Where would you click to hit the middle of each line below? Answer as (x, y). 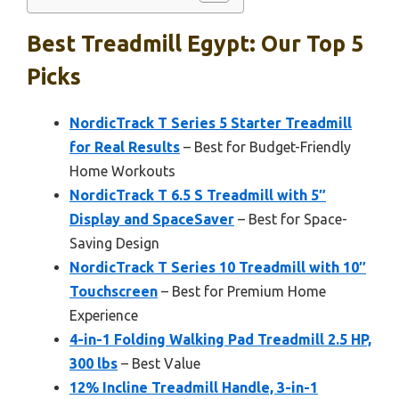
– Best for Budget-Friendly (265, 147)
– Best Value (159, 364)
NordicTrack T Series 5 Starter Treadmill (211, 123)
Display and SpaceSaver (152, 220)
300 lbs (94, 364)
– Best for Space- (291, 220)
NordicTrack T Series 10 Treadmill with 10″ (218, 268)
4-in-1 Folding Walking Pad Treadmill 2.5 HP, (220, 340)
